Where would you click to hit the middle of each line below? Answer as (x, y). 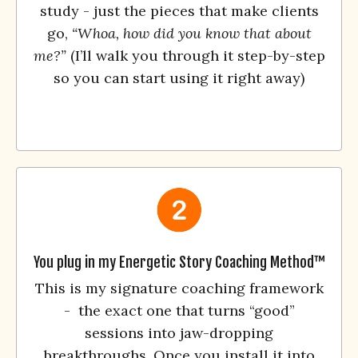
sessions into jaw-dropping (179, 332)
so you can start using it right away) (179, 78)
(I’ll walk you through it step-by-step (195, 55)
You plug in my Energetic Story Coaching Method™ (179, 262)
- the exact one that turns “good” (179, 310)
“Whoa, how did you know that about (191, 33)
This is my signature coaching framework (179, 288)
